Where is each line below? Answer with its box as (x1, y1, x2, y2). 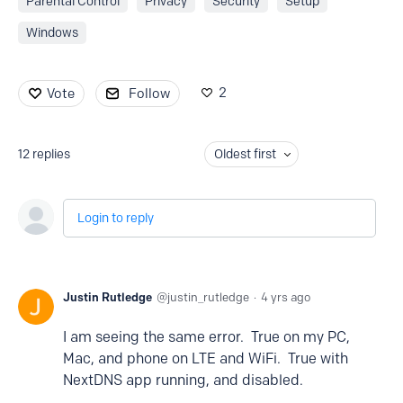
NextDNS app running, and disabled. (63, 372, 303, 390)
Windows (26, 25, 78, 41)
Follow (129, 85, 170, 103)
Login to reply (77, 210, 154, 227)
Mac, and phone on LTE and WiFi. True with (63, 350, 348, 368)
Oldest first (213, 147, 276, 163)
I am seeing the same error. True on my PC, (63, 328, 350, 346)
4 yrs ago (261, 290, 310, 305)
